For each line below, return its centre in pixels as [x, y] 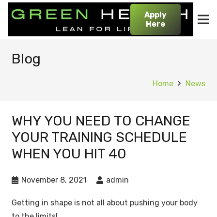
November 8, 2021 [54, 180]
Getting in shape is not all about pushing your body [105, 202]
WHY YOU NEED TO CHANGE [101, 121]
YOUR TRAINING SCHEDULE [99, 137]
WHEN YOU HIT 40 [69, 154]
